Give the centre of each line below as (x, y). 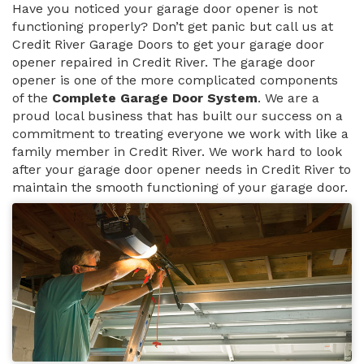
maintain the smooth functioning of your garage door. (180, 188)
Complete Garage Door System (155, 98)
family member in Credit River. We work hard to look (177, 152)
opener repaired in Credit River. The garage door (164, 63)
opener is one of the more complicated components (175, 80)
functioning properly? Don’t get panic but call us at (173, 27)
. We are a (288, 98)
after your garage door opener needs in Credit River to (182, 170)
